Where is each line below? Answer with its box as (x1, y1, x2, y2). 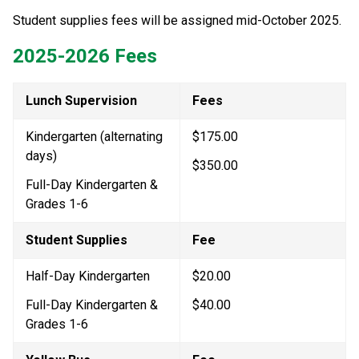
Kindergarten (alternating (26, 128, 163, 144)
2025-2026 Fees (13, 44, 157, 67)
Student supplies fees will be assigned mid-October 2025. (13, 12, 341, 28)
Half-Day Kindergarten (26, 268, 150, 284)
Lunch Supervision (26, 92, 137, 108)
